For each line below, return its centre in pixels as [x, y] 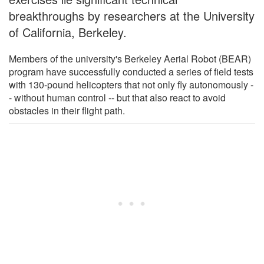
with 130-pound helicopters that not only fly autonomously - [131, 84]
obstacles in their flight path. [67, 110]
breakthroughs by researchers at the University [132, 15]
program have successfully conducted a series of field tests [131, 71]
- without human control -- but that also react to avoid [117, 97]
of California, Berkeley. [68, 32]
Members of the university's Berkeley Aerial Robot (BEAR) [130, 58]
